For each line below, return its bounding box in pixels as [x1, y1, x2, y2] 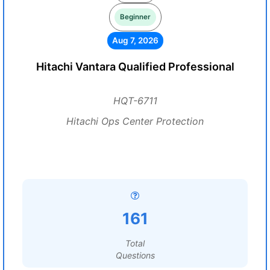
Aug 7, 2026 [111, 36, 159, 45]
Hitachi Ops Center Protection [66, 115, 204, 127]
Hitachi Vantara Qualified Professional [36, 60, 234, 73]
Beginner [119, 13, 151, 21]
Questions [115, 250, 155, 260]
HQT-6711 [113, 95, 157, 107]
